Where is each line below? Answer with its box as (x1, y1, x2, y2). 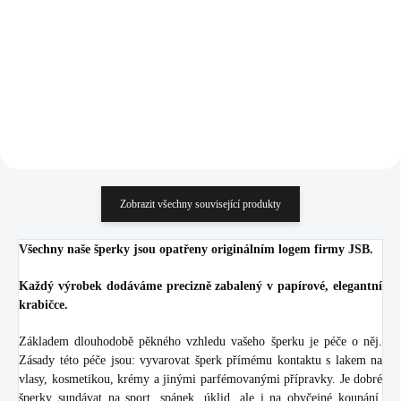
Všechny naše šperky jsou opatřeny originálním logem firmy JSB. (19, 242, 373, 256)
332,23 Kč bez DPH (30, 2, 117, 15)
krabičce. (19, 297, 68, 311)
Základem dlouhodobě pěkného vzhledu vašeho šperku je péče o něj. (19, 334, 382, 348)
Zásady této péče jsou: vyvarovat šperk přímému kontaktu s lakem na (19, 353, 382, 367)
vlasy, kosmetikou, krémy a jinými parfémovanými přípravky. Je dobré (19, 371, 382, 386)
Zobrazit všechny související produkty (120, 197, 281, 210)
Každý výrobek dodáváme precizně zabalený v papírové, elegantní (19, 278, 382, 293)
